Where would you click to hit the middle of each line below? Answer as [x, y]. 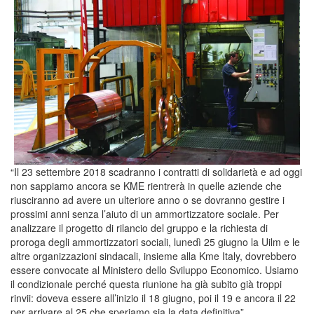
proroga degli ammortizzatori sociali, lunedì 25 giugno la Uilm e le [155, 241]
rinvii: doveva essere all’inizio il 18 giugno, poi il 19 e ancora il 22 [153, 298]
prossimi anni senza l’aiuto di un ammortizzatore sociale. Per [145, 213]
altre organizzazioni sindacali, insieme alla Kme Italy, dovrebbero [153, 255]
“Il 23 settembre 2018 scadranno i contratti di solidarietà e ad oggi [156, 171]
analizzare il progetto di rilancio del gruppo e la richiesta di [139, 227]
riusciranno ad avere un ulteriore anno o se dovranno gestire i [148, 199]
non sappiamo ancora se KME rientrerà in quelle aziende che [146, 185]
